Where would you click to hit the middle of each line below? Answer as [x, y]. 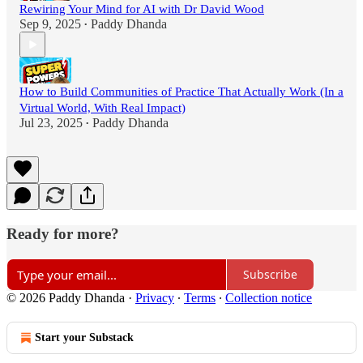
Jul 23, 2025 [51, 123]
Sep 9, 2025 [50, 24]
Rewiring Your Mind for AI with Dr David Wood [142, 9]
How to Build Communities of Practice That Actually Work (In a [181, 92]
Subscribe [270, 275]
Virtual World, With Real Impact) [102, 108]
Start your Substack [84, 337]
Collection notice [269, 297]
